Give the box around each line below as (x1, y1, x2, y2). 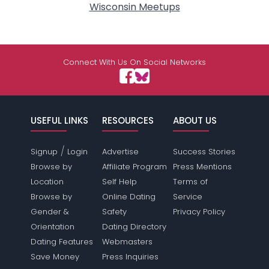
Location (31, 176, 64, 187)
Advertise (101, 146, 139, 157)
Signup (31, 146, 58, 157)
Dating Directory (101, 221, 166, 232)
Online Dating (101, 191, 156, 202)
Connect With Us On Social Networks (63, 56, 206, 68)
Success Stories (172, 146, 235, 157)
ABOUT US (172, 114, 217, 127)
